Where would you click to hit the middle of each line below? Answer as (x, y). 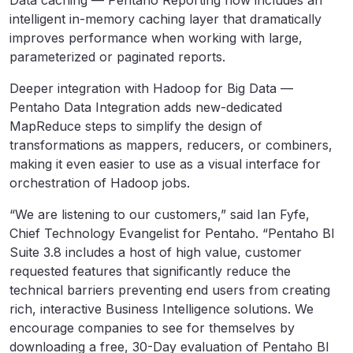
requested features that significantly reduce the (150, 271)
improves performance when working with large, (156, 38)
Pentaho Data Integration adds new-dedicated (146, 107)
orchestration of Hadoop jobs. (100, 183)
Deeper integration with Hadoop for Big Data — (151, 88)
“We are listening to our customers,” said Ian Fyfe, (160, 214)
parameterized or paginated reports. (117, 57)
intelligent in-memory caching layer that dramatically (165, 19)
